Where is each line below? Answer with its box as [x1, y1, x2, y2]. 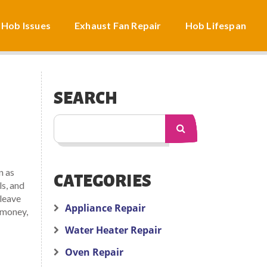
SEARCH [53, 89, 117, 107]
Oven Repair [64, 246, 123, 259]
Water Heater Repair [64, 223, 162, 237]
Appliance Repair [64, 201, 145, 215]
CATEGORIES [53, 172, 151, 190]
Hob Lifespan [185, 19, 246, 31]
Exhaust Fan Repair [74, 19, 162, 31]
